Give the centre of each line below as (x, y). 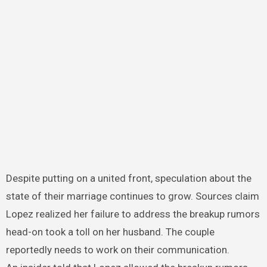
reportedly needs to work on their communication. (117, 249)
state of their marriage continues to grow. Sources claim (132, 196)
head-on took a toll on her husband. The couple (110, 232)
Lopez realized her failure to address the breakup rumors (133, 214)
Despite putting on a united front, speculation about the (128, 178)
